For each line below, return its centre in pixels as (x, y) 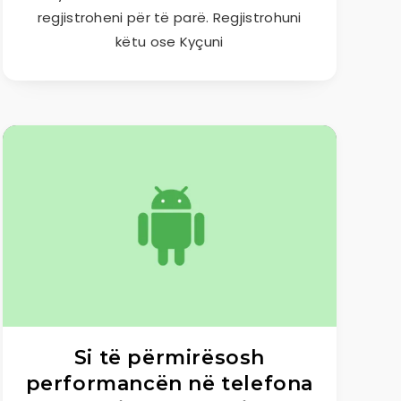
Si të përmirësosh (169, 358)
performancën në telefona (169, 384)
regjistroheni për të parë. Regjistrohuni (169, 17)
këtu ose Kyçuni (170, 42)
